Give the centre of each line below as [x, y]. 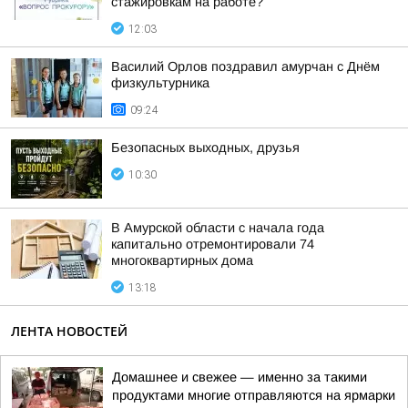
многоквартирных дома [182, 260]
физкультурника [160, 83]
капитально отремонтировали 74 [213, 244]
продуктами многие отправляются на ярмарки [254, 395]
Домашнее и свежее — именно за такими [240, 377]
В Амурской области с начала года [218, 228]
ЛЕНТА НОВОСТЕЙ [69, 331]
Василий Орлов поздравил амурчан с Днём [245, 66]
